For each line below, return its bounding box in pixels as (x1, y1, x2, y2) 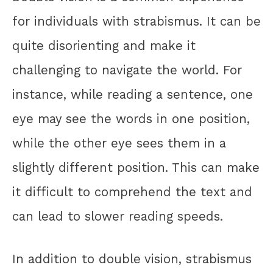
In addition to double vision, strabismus (12, 252, 252, 267)
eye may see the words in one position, (12, 111, 250, 126)
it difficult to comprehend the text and (12, 184, 252, 199)
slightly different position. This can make (12, 160, 260, 175)
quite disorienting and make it (12, 38, 196, 53)
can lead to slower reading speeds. (12, 208, 223, 224)
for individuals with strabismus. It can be (12, 13, 261, 29)
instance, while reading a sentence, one (12, 87, 253, 102)
